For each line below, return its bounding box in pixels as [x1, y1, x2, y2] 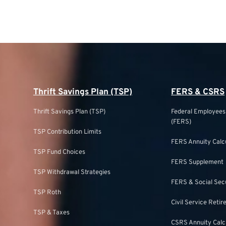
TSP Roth [33, 189, 61, 197]
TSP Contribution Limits [33, 128, 101, 136]
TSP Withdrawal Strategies [33, 168, 110, 177]
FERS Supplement [171, 158, 224, 166]
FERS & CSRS [171, 87, 225, 98]
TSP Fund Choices [33, 148, 85, 156]
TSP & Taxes [33, 209, 70, 217]
